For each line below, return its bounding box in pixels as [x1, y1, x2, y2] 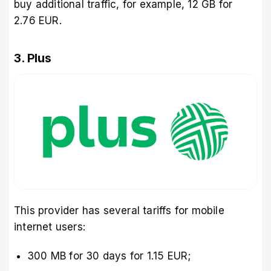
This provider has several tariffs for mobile [14, 204, 224, 217]
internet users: [14, 220, 85, 233]
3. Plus [14, 51, 51, 66]
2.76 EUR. [14, 15, 62, 27]
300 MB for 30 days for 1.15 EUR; [27, 249, 191, 262]
